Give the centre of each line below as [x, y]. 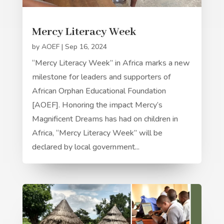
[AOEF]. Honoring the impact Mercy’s [97, 105]
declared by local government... [85, 147]
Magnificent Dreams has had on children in [105, 119]
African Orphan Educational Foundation [99, 91]
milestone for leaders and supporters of [101, 77]
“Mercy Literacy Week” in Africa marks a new [111, 63]
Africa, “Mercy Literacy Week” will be [97, 133]
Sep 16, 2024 [86, 47]
